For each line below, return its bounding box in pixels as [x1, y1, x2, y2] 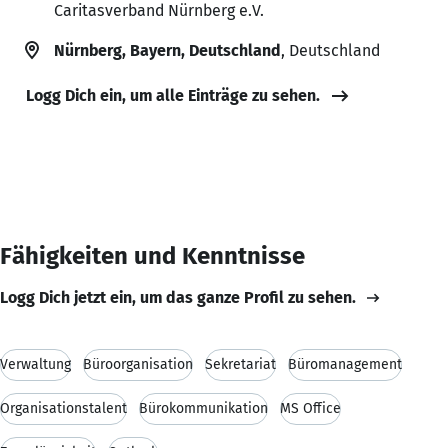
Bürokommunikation [139, 399, 268, 417]
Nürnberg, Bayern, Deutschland [54, 40, 281, 60]
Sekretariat [205, 355, 276, 373]
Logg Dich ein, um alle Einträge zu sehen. [26, 85, 320, 105]
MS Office [280, 399, 341, 417]
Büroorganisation [83, 355, 193, 373]
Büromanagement [288, 355, 402, 373]
